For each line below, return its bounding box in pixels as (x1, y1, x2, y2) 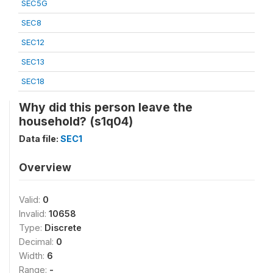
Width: (19, 250, 47, 261)
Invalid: (19, 208, 49, 219)
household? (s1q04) (19, 113, 133, 129)
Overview (19, 160, 71, 174)
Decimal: (19, 236, 56, 247)
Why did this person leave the (19, 99, 193, 115)
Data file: (19, 133, 60, 144)
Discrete (44, 222, 82, 233)
